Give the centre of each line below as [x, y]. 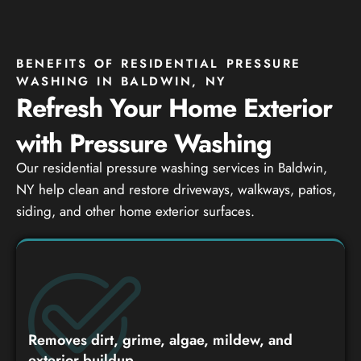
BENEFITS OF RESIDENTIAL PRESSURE [159, 63]
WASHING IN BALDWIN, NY [121, 81]
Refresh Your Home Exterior [174, 108]
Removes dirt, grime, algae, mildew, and [160, 340]
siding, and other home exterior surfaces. [135, 211]
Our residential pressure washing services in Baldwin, [172, 167]
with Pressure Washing [144, 143]
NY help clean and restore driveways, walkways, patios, [176, 189]
